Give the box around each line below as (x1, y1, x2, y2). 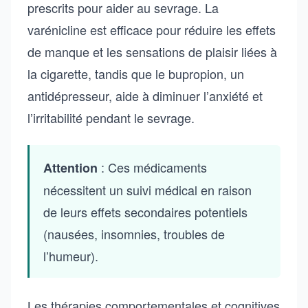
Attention (43, 159, 98, 177)
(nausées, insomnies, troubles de (43, 225, 225, 243)
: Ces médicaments (98, 158, 207, 176)
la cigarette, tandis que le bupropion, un (27, 65, 244, 82)
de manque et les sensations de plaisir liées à (27, 43, 277, 60)
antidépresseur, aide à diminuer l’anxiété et (27, 87, 263, 104)
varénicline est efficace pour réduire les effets (27, 21, 276, 38)
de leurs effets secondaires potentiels (43, 203, 247, 221)
